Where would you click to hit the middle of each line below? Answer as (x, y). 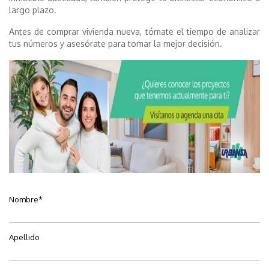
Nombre (24, 200)
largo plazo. (33, 10)
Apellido (24, 237)
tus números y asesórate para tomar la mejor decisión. (116, 44)
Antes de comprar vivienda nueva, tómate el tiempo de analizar (134, 32)
